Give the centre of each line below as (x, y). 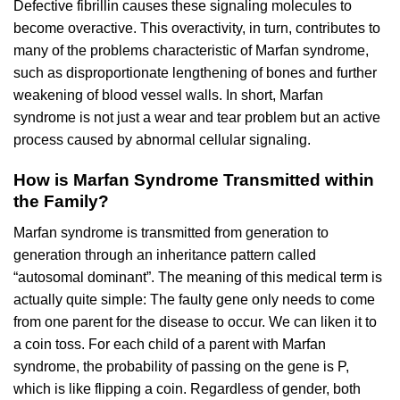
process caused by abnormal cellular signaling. (162, 140)
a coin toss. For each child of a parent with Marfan (170, 344)
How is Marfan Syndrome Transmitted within (194, 179)
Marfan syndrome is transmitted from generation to (171, 232)
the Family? (61, 201)
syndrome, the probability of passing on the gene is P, (181, 366)
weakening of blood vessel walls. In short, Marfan (168, 96)
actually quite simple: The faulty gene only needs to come (194, 299)
